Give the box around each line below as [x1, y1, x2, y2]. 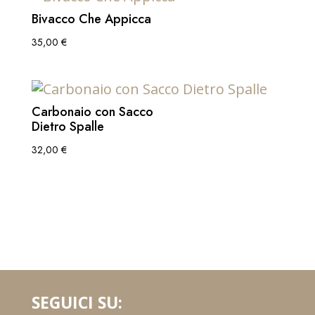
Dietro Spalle [31, 117, 104, 136]
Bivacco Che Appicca [31, 9, 151, 28]
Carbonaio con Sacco [31, 102, 153, 121]
